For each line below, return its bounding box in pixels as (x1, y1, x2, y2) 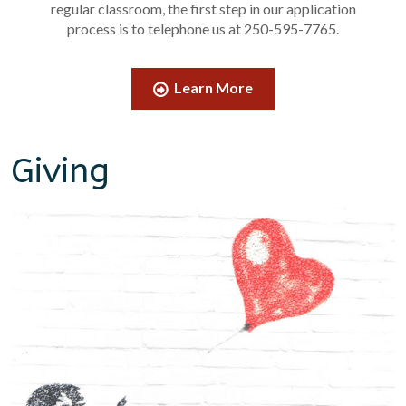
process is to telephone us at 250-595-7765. (67, 20, 339, 38)
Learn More (171, 79, 253, 97)
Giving (11, 150, 110, 192)
